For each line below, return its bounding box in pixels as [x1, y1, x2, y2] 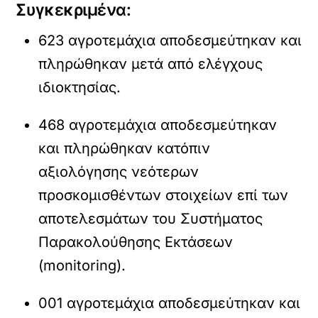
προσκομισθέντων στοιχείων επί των [38, 187, 289, 204]
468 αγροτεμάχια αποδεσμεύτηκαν [38, 116, 278, 133]
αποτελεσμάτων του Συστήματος [38, 210, 263, 227]
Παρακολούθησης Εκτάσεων [38, 234, 234, 251]
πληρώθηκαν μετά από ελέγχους [38, 55, 263, 72]
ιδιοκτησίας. [38, 79, 121, 96]
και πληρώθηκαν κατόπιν [38, 140, 211, 157]
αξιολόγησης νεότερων [38, 163, 199, 180]
